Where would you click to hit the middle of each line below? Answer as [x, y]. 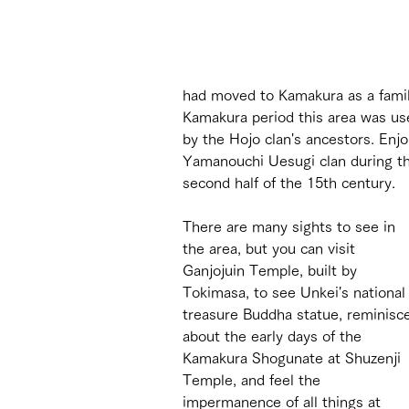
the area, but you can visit [271, 248]
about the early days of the [274, 336]
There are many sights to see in [291, 226]
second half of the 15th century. [289, 182]
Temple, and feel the [254, 379]
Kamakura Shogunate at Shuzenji [294, 357]
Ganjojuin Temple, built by [272, 270]
